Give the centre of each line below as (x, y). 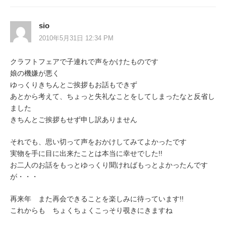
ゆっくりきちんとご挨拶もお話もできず (74, 84)
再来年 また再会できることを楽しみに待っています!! (97, 199)
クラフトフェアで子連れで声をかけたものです (84, 61)
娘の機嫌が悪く (35, 73)
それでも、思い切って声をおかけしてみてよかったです (98, 142)
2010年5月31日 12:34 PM (76, 38)
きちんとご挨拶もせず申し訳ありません (74, 119)
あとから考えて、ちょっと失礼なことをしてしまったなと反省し (112, 96)
